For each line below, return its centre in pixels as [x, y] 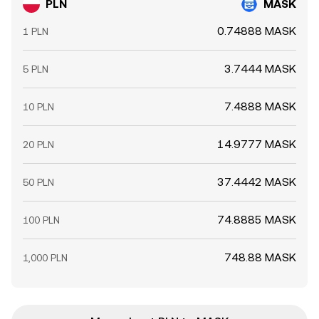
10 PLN [38, 107]
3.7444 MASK [260, 69]
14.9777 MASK [257, 144]
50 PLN [38, 182]
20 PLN [38, 145]
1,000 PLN [45, 258]
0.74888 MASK [257, 31]
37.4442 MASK [257, 182]
